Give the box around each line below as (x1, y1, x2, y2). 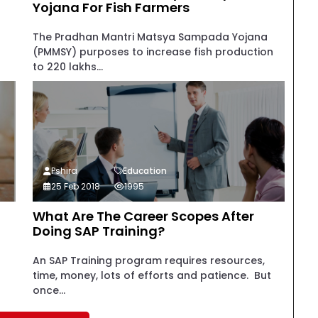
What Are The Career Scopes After (32, 207, 254, 225)
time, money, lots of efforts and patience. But (32, 268, 271, 283)
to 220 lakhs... (32, 60, 103, 74)
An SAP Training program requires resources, (32, 253, 265, 268)
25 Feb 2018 (50, 180, 100, 192)
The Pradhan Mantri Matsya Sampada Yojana (32, 30, 268, 44)
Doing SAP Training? (32, 222, 165, 240)
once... (32, 283, 65, 297)
